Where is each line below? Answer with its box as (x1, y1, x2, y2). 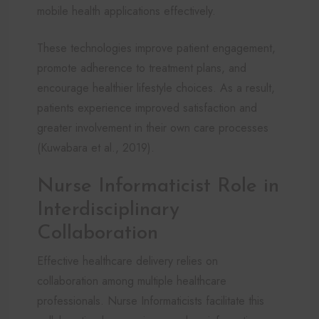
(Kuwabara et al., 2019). (37, 139, 155, 156)
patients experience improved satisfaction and (37, 99, 257, 116)
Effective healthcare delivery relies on (37, 252, 218, 269)
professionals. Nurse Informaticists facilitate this (37, 292, 264, 309)
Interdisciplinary (37, 199, 179, 220)
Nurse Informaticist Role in (37, 176, 279, 197)
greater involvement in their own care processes (37, 119, 268, 136)
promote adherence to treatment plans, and (37, 59, 246, 76)
